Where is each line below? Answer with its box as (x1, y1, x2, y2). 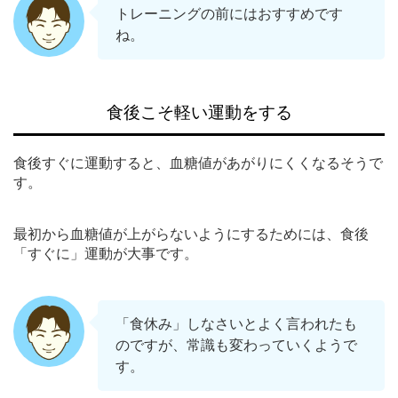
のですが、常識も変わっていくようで (115, 337, 357, 353)
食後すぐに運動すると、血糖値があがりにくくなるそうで (13, 155, 383, 171)
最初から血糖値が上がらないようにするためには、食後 (13, 226, 369, 242)
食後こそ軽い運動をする (106, 102, 292, 122)
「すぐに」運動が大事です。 (13, 245, 198, 261)
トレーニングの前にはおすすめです (115, 5, 343, 21)
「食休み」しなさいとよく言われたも (115, 315, 357, 331)
